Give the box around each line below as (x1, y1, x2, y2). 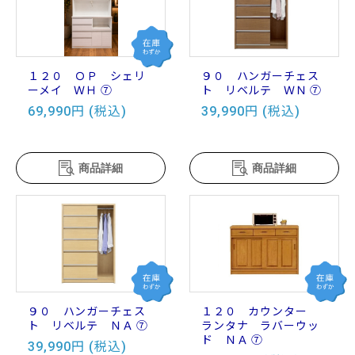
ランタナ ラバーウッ (201, 319, 319, 332)
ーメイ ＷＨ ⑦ (28, 83, 113, 97)
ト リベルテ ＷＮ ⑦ (201, 83, 323, 97)
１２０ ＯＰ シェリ (28, 69, 146, 82)
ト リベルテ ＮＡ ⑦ (28, 319, 149, 332)
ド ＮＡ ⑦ (201, 333, 264, 346)
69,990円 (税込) (28, 103, 127, 119)
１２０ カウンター (201, 304, 319, 318)
